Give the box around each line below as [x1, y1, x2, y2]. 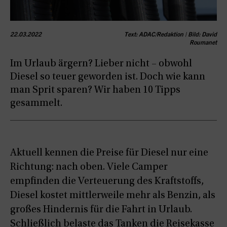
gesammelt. [10, 98, 62, 108]
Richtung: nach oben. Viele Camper [10, 162, 168, 172]
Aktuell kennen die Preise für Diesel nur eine [10, 147, 208, 158]
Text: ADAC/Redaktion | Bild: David [124, 31, 217, 38]
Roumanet [190, 40, 217, 46]
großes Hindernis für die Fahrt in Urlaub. [10, 204, 192, 215]
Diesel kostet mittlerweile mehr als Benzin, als [10, 190, 215, 201]
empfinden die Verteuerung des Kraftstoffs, [10, 176, 204, 186]
